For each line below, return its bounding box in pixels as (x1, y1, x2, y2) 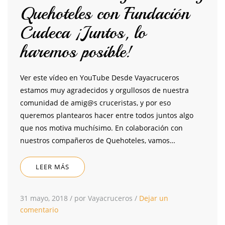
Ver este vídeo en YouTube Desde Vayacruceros (20, 73, 179, 83)
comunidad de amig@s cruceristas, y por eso (20, 98, 171, 108)
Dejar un (139, 193, 168, 203)
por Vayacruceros (74, 193, 133, 203)
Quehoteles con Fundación (20, 3, 189, 25)
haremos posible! (20, 41, 132, 63)
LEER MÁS (36, 162, 69, 172)
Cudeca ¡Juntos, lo (20, 22, 146, 44)
